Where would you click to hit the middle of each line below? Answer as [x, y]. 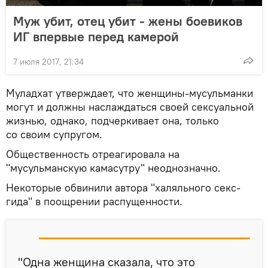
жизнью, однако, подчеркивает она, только [112, 121]
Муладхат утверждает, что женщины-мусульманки [130, 93]
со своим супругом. [54, 135]
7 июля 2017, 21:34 [48, 62]
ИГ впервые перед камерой [96, 37]
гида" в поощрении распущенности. [94, 202]
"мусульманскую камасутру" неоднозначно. [113, 168]
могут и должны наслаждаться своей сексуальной [130, 107]
